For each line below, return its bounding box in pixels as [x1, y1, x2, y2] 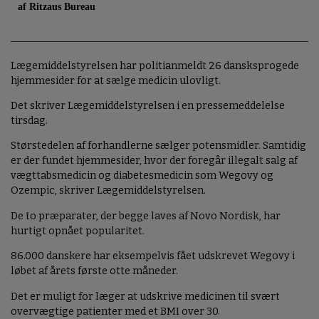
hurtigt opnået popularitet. [11, 224, 145, 237]
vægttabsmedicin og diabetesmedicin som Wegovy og [11, 169, 273, 182]
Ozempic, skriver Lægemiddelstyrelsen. [11, 184, 206, 197]
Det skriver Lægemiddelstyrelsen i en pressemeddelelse [11, 99, 285, 112]
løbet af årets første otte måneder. [11, 265, 178, 278]
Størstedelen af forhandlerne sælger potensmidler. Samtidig [11, 140, 306, 152]
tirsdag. [11, 114, 48, 127]
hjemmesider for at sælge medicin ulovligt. [11, 74, 221, 87]
